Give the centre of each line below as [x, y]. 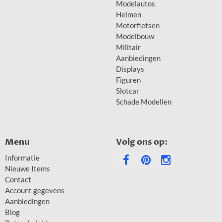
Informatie [22, 158]
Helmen [129, 15]
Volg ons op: [142, 142]
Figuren [128, 80]
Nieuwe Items [28, 169]
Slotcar [128, 91]
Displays [130, 69]
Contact [18, 180]
